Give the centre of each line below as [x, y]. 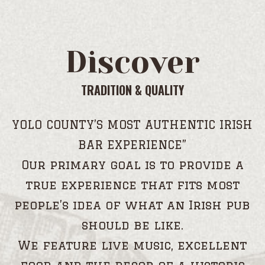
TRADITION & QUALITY [132, 90]
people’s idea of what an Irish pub [132, 205]
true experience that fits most [132, 185]
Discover [132, 62]
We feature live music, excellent [132, 245]
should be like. [132, 225]
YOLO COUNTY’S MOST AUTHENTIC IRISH [132, 125]
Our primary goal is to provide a [132, 165]
